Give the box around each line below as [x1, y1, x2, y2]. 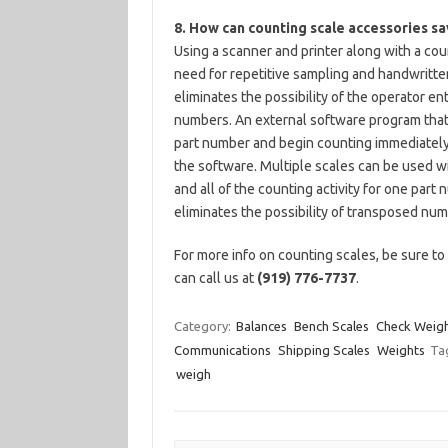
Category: [173, 319, 234, 333]
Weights [376, 343, 425, 357]
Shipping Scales [277, 343, 370, 357]
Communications [173, 343, 271, 357]
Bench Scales [293, 319, 369, 333]
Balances [235, 319, 287, 333]
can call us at [173, 270, 257, 286]
